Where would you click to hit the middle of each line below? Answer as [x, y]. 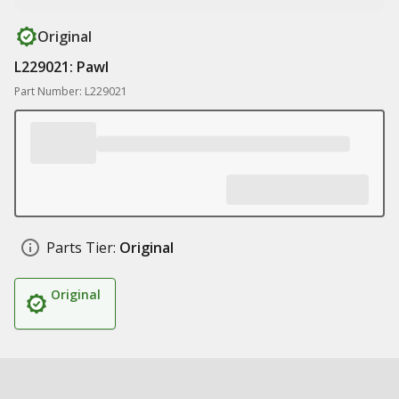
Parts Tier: [81, 248]
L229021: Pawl [61, 67]
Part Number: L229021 [71, 91]
